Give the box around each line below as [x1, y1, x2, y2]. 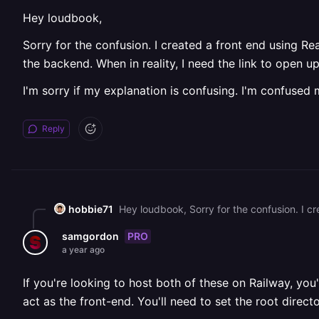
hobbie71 [68, 202, 113, 215]
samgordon [62, 230, 119, 242]
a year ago [62, 244, 105, 255]
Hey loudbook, [23, 11, 102, 25]
